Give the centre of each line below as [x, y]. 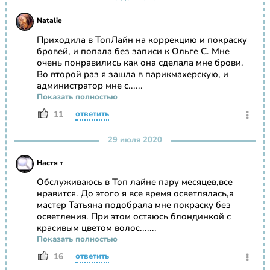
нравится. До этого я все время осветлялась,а [135, 194]
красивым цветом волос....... [96, 228]
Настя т [50, 163]
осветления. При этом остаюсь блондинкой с [133, 217]
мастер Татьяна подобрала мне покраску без [133, 205]
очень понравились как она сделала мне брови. [140, 63]
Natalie [49, 21]
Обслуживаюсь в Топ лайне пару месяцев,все [134, 182]
